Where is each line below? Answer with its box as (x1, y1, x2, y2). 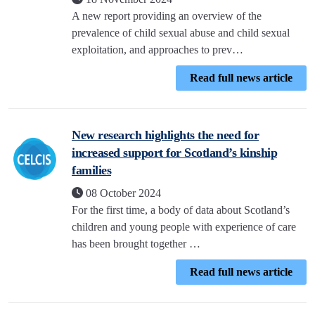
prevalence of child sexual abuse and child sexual (72, 27, 290, 39)
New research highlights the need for (72, 128, 259, 142)
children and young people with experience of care (72, 221, 296, 233)
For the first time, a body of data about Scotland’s (72, 204, 290, 216)
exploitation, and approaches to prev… (72, 44, 243, 56)
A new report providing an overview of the (72, 10, 262, 22)
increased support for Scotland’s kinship (72, 146, 277, 160)
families (72, 163, 111, 177)
